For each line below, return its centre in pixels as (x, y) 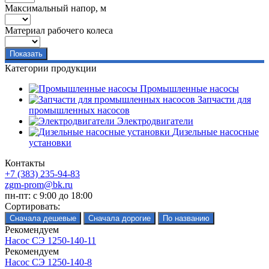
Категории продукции (51, 68)
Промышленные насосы (189, 88)
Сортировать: (32, 206)
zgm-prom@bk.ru (39, 184)
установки (50, 142)
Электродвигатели (155, 121)
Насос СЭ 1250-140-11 (50, 240)
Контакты (25, 163)
